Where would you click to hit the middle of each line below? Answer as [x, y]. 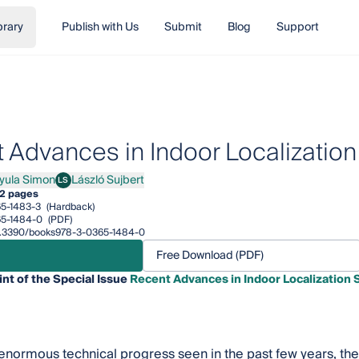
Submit [183, 27]
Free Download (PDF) [210, 256]
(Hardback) [69, 207]
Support [297, 27]
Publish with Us [100, 27]
